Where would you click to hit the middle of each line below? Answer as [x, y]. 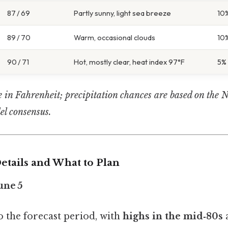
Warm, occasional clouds [115, 38]
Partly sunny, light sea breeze [122, 13]
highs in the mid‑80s [173, 216]
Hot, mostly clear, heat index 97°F [129, 62]
